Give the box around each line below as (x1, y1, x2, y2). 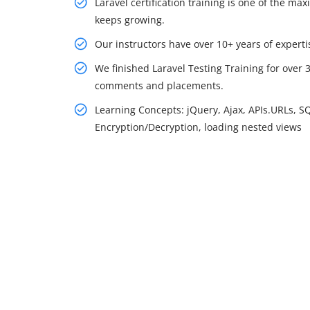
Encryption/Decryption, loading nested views (95, 120, 302, 134)
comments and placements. (95, 78, 224, 92)
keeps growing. (95, 12, 165, 26)
